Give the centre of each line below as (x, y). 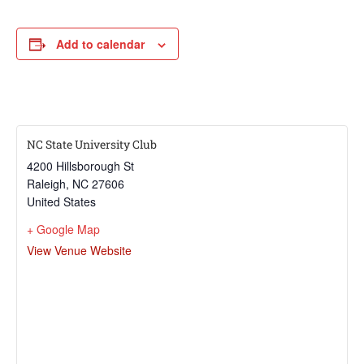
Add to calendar (100, 43)
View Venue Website (79, 250)
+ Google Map (63, 229)
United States (61, 201)
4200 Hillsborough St (80, 165)
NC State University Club (92, 144)
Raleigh (46, 183)
